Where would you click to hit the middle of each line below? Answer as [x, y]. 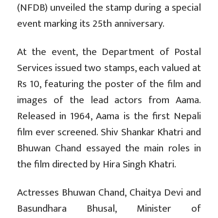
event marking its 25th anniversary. [91, 24]
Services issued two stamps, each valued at [109, 68]
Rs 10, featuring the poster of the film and [109, 84]
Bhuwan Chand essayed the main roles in [109, 148]
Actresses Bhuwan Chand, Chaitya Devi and [109, 193]
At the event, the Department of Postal [109, 52]
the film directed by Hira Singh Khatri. [97, 164]
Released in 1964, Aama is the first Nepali [109, 116]
